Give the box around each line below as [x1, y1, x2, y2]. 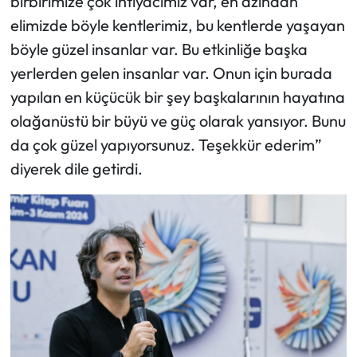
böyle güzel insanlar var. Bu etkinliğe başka [10, 39, 308, 60]
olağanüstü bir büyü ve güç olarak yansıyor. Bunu [10, 111, 346, 131]
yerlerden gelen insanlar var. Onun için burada [10, 63, 332, 84]
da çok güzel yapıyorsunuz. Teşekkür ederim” [10, 135, 322, 155]
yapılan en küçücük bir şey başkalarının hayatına [10, 87, 345, 108]
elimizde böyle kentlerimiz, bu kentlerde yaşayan [10, 15, 345, 36]
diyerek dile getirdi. [10, 159, 143, 179]
